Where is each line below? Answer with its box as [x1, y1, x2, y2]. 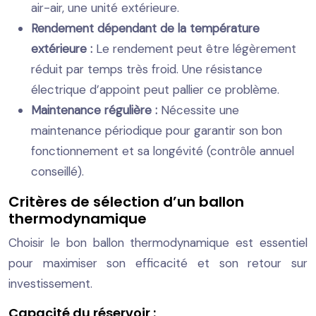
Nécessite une [161, 102, 239, 118]
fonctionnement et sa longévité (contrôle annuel [31, 142, 294, 159]
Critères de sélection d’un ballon [8, 191, 244, 212]
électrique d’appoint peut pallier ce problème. [31, 81, 279, 97]
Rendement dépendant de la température [31, 20, 260, 36]
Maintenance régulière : [31, 102, 161, 118]
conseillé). [31, 163, 84, 179]
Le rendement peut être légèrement [96, 40, 296, 56]
